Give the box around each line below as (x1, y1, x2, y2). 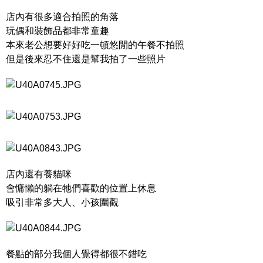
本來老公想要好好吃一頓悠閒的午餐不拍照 (6, 40, 184, 50)
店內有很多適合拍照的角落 (6, 12, 119, 22)
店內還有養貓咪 (6, 169, 72, 179)
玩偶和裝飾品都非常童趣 (6, 26, 109, 36)
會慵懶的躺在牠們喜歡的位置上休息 (6, 183, 156, 193)
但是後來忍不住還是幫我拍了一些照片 (6, 54, 166, 64)
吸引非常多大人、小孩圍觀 (6, 197, 119, 207)
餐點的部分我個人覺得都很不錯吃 (6, 249, 147, 259)
